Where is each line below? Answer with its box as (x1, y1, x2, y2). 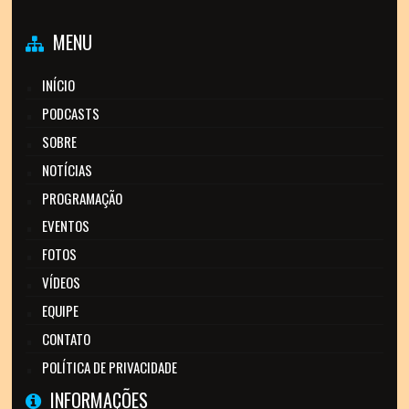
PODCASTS (42, 103, 100, 124)
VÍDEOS (42, 272, 81, 293)
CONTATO (42, 329, 91, 350)
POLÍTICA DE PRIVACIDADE (42, 357, 178, 378)
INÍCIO (42, 75, 76, 96)
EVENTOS (42, 215, 90, 236)
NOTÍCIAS (42, 160, 93, 181)
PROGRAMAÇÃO (42, 188, 123, 209)
